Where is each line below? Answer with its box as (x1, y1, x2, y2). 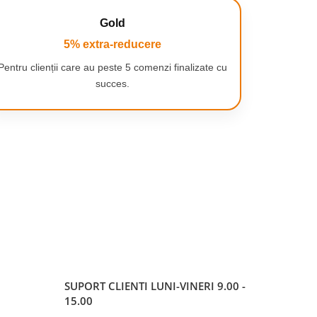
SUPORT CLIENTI (64, 279, 151, 293)
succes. (95, 78, 129, 89)
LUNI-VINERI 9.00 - (151, 279, 246, 293)
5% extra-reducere (63, 38, 161, 50)
